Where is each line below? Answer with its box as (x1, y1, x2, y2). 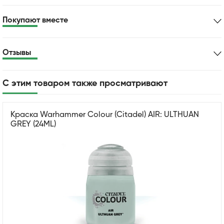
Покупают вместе (2, 16, 68, 24)
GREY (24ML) (10, 120, 56, 128)
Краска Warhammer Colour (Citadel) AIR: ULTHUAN (10, 110, 199, 119)
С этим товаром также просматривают (2, 78, 167, 88)
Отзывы (2, 48, 31, 57)
